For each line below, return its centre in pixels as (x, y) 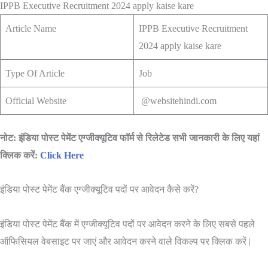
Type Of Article (35, 74)
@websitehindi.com (178, 101)
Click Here (62, 156)
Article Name (31, 29)
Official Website (36, 101)
